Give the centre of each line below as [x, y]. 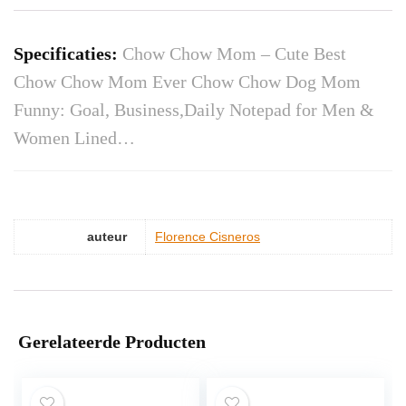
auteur [107, 237]
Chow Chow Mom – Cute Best [234, 54]
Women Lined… [74, 138]
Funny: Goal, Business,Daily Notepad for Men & [194, 110]
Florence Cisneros [208, 237]
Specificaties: [68, 54]
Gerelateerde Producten [112, 342]
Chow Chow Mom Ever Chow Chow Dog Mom [187, 82]
